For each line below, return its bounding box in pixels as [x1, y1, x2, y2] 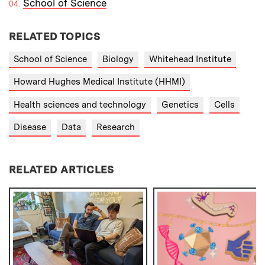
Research [96, 122, 135, 133]
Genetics [161, 99, 199, 110]
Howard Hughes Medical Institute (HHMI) [14, 76, 185, 88]
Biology [102, 53, 134, 64]
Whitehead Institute [149, 53, 231, 64]
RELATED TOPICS [9, 30, 101, 43]
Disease [14, 122, 46, 133]
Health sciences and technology [14, 99, 146, 110]
